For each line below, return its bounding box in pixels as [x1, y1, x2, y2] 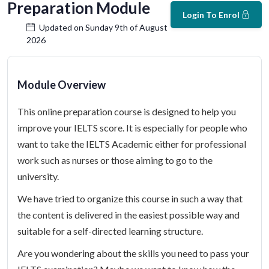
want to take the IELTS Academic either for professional [17, 138, 246, 150]
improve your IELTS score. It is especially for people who [17, 122, 247, 133]
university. [17, 171, 59, 182]
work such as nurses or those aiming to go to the [17, 154, 213, 166]
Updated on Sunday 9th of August [39, 22, 168, 32]
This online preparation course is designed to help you [17, 106, 236, 117]
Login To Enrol [183, 9, 241, 20]
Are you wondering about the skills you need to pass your [17, 247, 249, 259]
